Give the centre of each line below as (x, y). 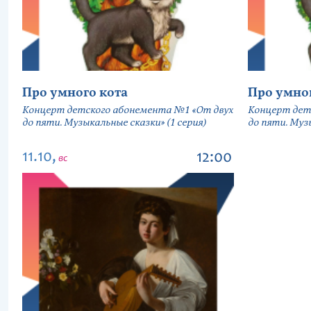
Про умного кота (75, 93)
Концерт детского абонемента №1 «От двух (128, 110)
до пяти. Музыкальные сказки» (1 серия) (114, 123)
